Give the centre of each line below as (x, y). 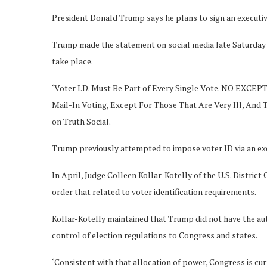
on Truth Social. (81, 121)
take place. (74, 61)
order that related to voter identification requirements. (154, 191)
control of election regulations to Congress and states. (155, 235)
